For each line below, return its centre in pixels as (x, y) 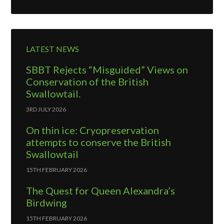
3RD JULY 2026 (46, 109)
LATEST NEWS (53, 48)
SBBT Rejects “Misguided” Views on (107, 69)
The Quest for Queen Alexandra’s (101, 190)
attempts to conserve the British (99, 142)
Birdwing (47, 202)
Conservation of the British (87, 81)
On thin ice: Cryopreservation (93, 130)
